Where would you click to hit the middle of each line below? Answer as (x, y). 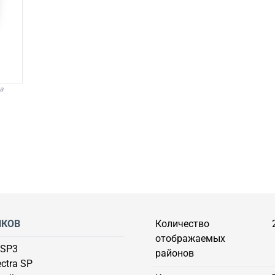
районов (175, 253)
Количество (182, 223)
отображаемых (190, 238)
